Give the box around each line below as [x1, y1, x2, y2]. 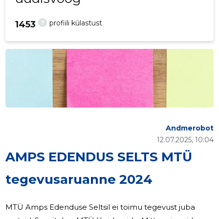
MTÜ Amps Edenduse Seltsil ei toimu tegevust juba [5, 202, 196, 212]
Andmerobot [165, 124, 214, 133]
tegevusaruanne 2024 [5, 172, 153, 188]
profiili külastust [49, 19, 103, 28]
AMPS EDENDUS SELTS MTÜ [5, 149, 193, 165]
